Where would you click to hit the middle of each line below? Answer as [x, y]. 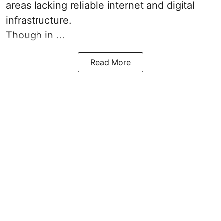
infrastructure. [39, 20]
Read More [110, 62]
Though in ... [36, 35]
